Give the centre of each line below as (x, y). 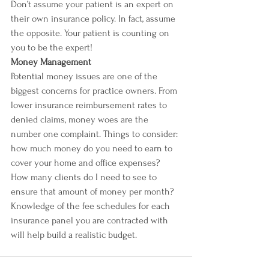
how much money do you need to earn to (93, 148)
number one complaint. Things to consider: (95, 134)
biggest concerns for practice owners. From (95, 91)
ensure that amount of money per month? (92, 192)
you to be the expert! (53, 47)
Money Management (51, 62)
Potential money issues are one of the (85, 76)
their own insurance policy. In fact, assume (94, 19)
